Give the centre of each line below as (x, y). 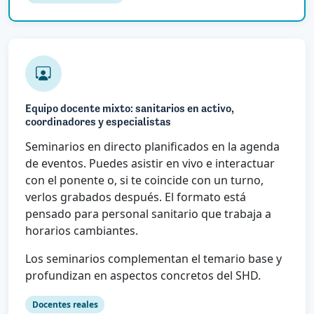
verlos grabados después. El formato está (136, 197)
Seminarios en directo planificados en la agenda (152, 146)
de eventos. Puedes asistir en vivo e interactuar (150, 163)
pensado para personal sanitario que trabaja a (148, 213)
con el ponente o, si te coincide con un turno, (144, 180)
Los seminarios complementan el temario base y (153, 258)
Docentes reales (65, 304)
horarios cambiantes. (82, 230)
